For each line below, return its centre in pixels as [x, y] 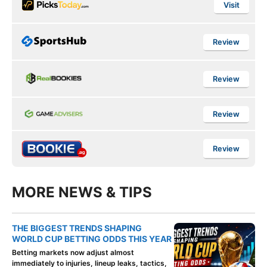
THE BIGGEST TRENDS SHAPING [77, 228]
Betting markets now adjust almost [73, 253]
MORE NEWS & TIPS [82, 193]
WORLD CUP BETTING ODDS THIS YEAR [92, 239]
